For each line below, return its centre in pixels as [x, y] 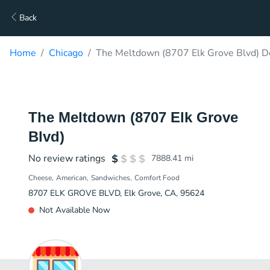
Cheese [40, 178]
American [71, 178]
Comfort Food [157, 178]
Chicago [66, 53]
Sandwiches [111, 178]
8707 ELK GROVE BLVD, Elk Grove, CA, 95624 [116, 193]
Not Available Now [75, 210]
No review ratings [67, 159]
